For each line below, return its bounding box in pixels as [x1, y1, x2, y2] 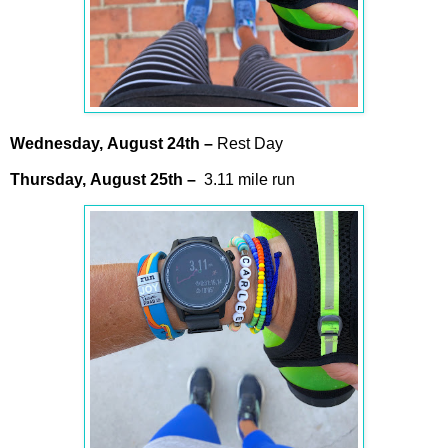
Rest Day [213, 134, 283, 152]
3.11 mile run [196, 170, 295, 188]
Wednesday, [10, 134, 107, 152]
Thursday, [10, 170, 90, 188]
